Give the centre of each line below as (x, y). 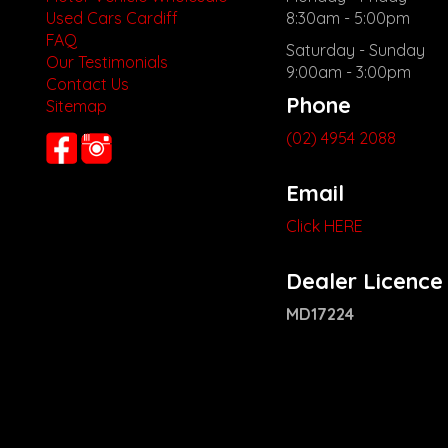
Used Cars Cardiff (112, 18)
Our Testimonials (107, 62)
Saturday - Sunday (356, 50)
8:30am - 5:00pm (348, 18)
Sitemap (76, 106)
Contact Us (87, 84)
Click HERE (325, 226)
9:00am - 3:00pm (349, 72)
